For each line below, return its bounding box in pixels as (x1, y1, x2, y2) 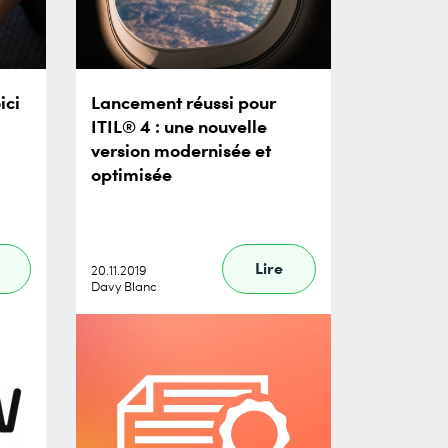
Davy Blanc (91, 276, 157, 295)
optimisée (91, 159, 172, 186)
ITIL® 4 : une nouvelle (91, 111, 267, 138)
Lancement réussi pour (91, 87, 276, 114)
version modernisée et (91, 135, 271, 162)
